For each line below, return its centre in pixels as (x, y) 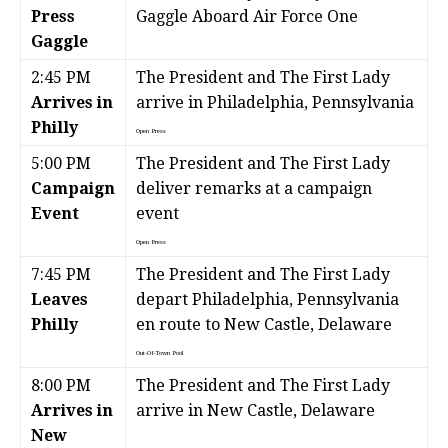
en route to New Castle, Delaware (264, 325)
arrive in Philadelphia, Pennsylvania (275, 103)
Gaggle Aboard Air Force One (247, 17)
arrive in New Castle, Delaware (255, 411)
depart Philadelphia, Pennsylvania (267, 300)
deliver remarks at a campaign (254, 189)
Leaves (59, 300)
